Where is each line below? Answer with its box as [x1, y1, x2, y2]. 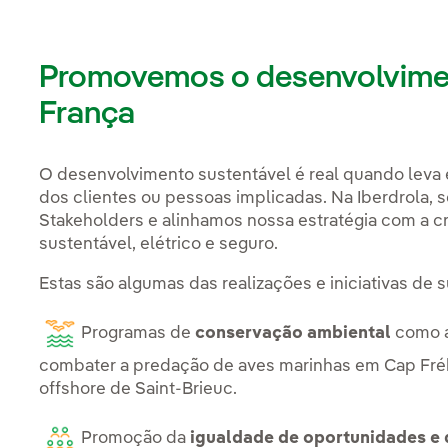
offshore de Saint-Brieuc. [39, 380, 238, 398]
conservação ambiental [195, 325, 392, 343]
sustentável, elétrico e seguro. [39, 235, 279, 253]
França [39, 97, 136, 130]
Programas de [81, 325, 196, 343]
